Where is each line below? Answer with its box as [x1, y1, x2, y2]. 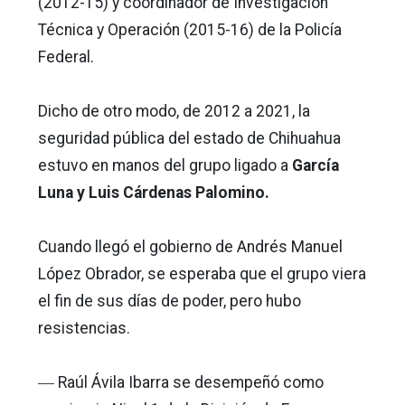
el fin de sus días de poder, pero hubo [38, 291, 301, 310]
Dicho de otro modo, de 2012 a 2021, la [38, 101, 310, 120]
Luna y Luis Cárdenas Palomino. [38, 183, 269, 202]
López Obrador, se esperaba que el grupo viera [38, 264, 366, 283]
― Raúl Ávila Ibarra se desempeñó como [38, 372, 324, 391]
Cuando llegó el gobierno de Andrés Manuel [38, 237, 343, 256]
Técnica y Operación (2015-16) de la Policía [38, 20, 342, 39]
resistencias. [38, 318, 130, 337]
